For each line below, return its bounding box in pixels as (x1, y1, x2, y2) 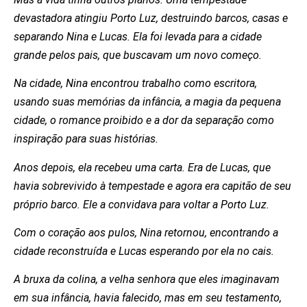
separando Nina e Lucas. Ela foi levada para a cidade (14, 29, 262, 43)
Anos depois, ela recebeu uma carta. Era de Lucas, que (14, 160, 271, 174)
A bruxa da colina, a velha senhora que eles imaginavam (14, 273, 280, 286)
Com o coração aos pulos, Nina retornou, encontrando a (14, 225, 278, 239)
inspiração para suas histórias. (14, 132, 158, 146)
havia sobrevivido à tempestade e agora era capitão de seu (14, 179, 291, 193)
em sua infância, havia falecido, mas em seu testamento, (14, 291, 282, 305)
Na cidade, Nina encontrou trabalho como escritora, (14, 77, 257, 90)
